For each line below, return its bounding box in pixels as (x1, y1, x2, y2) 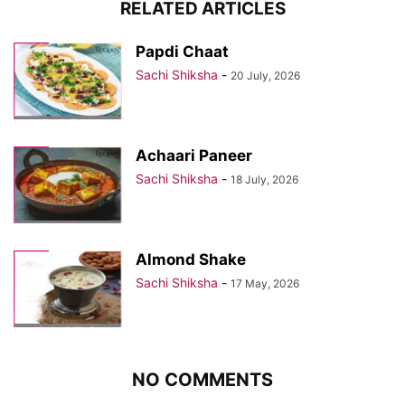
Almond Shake (136, 250, 246, 269)
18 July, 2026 (231, 173, 298, 187)
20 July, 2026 (231, 69, 300, 83)
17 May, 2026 (231, 277, 299, 291)
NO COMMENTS (132, 369, 273, 391)
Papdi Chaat (136, 42, 229, 61)
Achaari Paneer (136, 146, 252, 165)
